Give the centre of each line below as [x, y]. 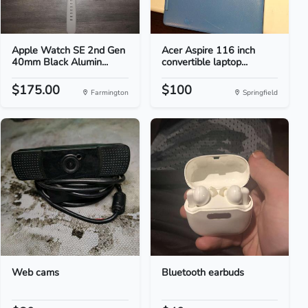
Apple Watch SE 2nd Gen [69, 50]
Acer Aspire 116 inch [208, 50]
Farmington [108, 92]
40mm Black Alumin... [60, 62]
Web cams [36, 272]
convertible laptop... [204, 62]
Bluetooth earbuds [202, 272]
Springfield [259, 92]
